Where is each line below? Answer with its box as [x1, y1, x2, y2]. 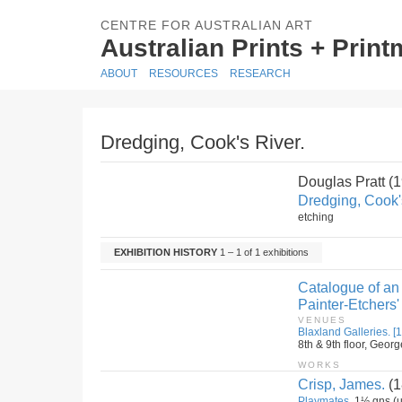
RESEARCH [230, 67, 291, 80]
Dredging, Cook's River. [100, 131, 305, 153]
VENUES [298, 315, 346, 325]
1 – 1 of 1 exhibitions [217, 247, 309, 258]
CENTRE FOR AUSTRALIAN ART [100, 18, 313, 32]
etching [298, 211, 334, 223]
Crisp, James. [298, 377, 385, 392]
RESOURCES [149, 67, 218, 80]
